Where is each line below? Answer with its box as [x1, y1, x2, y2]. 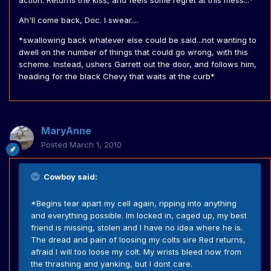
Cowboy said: [42, 172, 97, 182]
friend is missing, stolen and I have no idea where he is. [31, 223, 243, 233]
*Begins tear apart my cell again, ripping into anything [31, 198, 237, 209]
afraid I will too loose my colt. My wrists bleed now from [31, 247, 241, 257]
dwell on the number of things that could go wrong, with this [19, 47, 248, 57]
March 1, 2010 [70, 140, 122, 150]
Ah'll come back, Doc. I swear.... [19, 15, 139, 25]
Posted [41, 140, 70, 150]
